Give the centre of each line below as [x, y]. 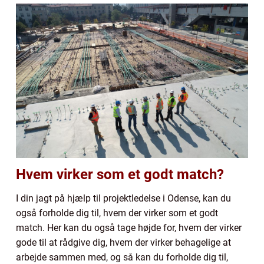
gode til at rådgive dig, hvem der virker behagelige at [123, 243]
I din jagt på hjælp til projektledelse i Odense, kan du [123, 199]
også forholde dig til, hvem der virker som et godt [117, 213]
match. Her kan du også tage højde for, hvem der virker [129, 228]
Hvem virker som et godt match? [122, 175]
